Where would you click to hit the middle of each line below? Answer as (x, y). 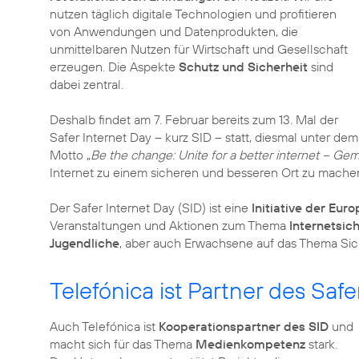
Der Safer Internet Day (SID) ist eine (151, 208)
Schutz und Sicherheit (243, 67)
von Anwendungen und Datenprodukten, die (174, 31)
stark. (323, 344)
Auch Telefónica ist (104, 326)
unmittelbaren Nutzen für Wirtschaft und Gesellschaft (199, 49)
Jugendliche (85, 243)
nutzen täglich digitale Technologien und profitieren (193, 14)
